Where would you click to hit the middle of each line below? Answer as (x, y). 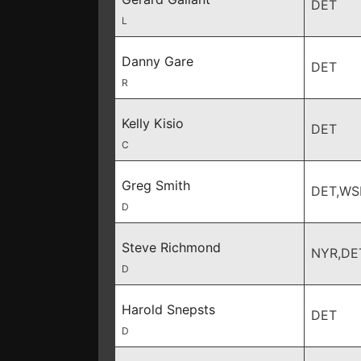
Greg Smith (156, 185)
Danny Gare (158, 61)
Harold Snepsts (168, 309)
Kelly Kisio (153, 123)
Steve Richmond (171, 247)
